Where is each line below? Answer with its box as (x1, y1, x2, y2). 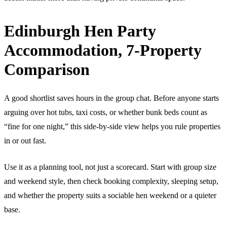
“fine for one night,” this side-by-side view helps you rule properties (4, 122, 220, 131)
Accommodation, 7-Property (4, 41, 202, 59)
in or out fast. (4, 136, 46, 145)
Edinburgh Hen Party (4, 21, 156, 40)
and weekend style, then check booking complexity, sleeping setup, (4, 176, 218, 185)
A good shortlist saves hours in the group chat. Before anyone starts (4, 93, 219, 102)
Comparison (4, 60, 90, 79)
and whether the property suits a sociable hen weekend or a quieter (4, 191, 216, 200)
